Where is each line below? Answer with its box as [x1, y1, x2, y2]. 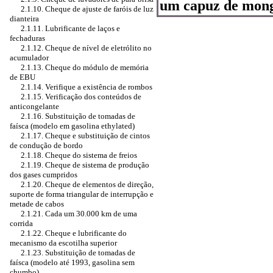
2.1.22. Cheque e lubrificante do [21, 229, 127, 238]
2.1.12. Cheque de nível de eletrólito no [21, 43, 152, 52]
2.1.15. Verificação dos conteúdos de [21, 92, 141, 101]
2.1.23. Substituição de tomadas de [21, 248, 135, 257]
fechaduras [10, 34, 45, 43]
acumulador [10, 53, 49, 62]
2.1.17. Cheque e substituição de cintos [21, 131, 150, 140]
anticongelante [10, 102, 59, 111]
